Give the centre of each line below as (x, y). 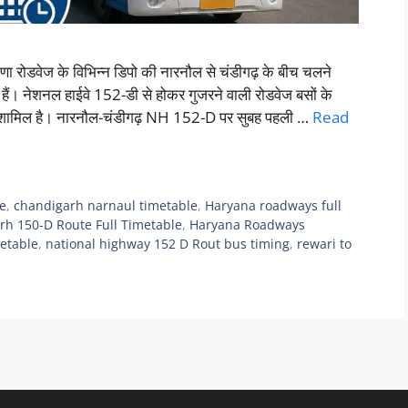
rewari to (324, 244)
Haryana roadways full (274, 206)
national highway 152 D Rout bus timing (168, 244)
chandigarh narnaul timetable (106, 206)
